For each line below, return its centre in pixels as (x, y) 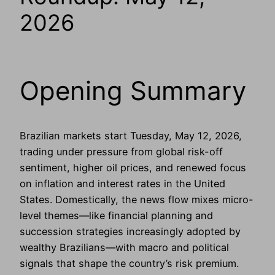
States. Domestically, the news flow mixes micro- (137, 199)
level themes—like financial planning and (116, 215)
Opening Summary (133, 90)
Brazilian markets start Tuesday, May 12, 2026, (131, 135)
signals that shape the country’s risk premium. (129, 263)
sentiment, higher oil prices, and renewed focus (133, 167)
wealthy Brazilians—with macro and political (124, 247)
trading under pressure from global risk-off (121, 151)
